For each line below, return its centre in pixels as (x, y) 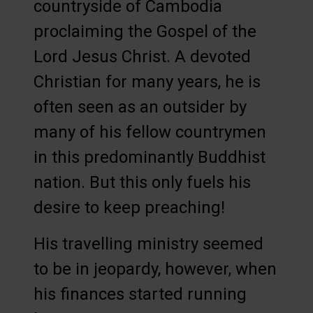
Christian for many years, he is (147, 82)
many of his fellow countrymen (150, 132)
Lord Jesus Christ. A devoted (142, 57)
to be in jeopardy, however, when (155, 269)
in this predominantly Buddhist (150, 158)
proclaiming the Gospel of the (145, 32)
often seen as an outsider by (140, 107)
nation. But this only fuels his (142, 183)
